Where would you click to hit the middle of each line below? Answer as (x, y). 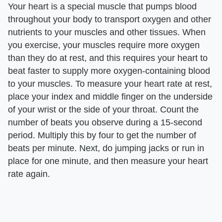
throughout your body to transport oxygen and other (110, 19)
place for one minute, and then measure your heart (108, 161)
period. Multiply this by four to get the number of (102, 135)
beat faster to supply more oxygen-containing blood (109, 71)
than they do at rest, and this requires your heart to (108, 58)
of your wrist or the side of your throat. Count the (103, 109)
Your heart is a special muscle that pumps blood (102, 6)
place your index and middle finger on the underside (110, 96)
